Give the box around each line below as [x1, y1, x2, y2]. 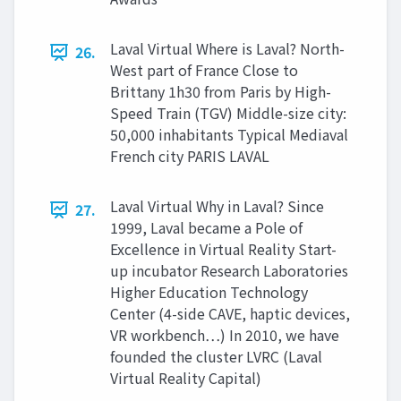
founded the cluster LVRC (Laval [110, 346, 322, 367]
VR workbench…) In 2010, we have [110, 324, 339, 346]
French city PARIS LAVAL [110, 145, 269, 166]
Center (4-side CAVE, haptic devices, [110, 303, 350, 324]
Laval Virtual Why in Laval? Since [110, 195, 324, 217]
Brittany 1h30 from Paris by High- [110, 81, 331, 102]
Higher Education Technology [110, 281, 308, 303]
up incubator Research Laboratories [110, 260, 348, 281]
